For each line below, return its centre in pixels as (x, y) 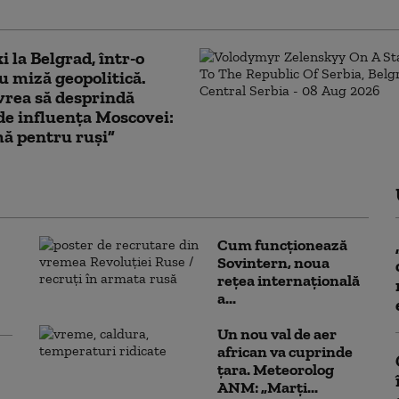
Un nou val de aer (277, 334)
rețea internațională (289, 281)
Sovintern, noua (273, 263)
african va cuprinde (285, 352)
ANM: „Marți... (268, 387)
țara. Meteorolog (276, 370)
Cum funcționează (282, 245)
